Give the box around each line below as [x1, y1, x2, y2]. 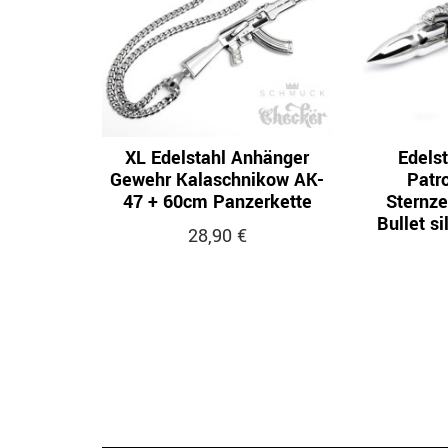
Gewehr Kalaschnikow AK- [110, 167, 324, 193]
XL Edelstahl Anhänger [125, 145, 309, 171]
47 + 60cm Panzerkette [122, 189, 312, 215]
